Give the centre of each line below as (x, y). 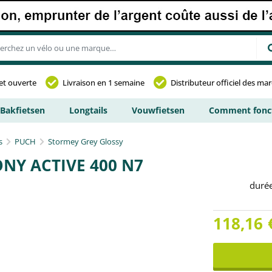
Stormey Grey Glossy (86, 141)
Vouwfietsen (158, 110)
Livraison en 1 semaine (104, 83)
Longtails (88, 110)
